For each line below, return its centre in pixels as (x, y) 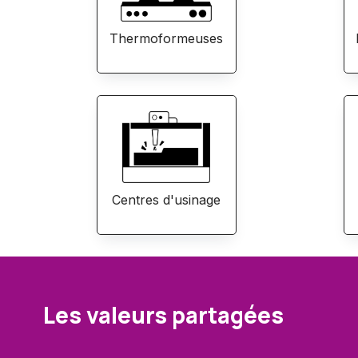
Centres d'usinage (167, 200)
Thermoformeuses (167, 39)
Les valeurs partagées (163, 314)
